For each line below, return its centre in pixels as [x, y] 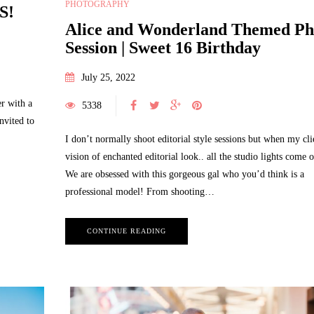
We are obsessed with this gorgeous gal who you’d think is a [184, 175]
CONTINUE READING [126, 231]
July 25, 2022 [108, 78]
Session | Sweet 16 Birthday [163, 48]
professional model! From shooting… [139, 192]
